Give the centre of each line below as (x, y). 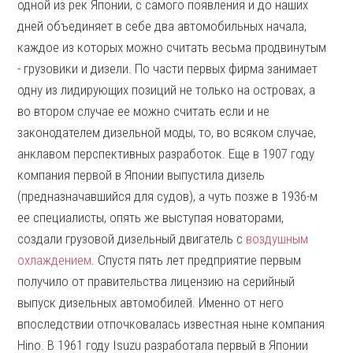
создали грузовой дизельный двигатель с (132, 239)
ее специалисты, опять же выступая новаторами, (151, 217)
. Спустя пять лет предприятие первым (197, 260)
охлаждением (55, 260)
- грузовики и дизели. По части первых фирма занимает (168, 69)
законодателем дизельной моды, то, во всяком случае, (167, 132)
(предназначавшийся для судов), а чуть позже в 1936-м (168, 196)
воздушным (277, 239)
